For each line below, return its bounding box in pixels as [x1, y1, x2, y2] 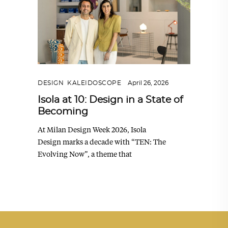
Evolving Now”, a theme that [38, 150, 132, 159]
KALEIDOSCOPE [67, 80, 121, 87]
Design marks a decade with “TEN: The [38, 137, 166, 147]
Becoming [38, 107, 88, 117]
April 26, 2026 [128, 80, 168, 87]
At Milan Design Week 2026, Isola [38, 125, 146, 134]
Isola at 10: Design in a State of [38, 95, 183, 105]
